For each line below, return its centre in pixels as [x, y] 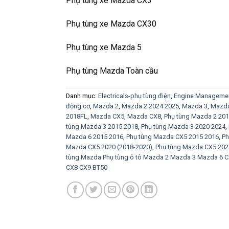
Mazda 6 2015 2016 [95, 136]
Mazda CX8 [144, 116]
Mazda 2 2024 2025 [150, 106]
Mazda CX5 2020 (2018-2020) [109, 147]
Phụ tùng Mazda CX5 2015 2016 [173, 136]
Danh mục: [82, 96]
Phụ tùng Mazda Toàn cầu [112, 71]
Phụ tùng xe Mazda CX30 [111, 24]
